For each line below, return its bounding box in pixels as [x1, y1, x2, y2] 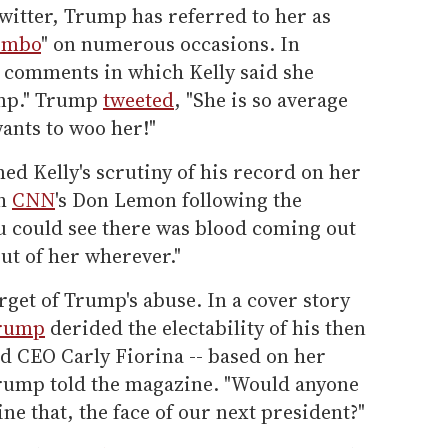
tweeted [103, 85, 174, 114]
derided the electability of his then [45, 313, 366, 342]
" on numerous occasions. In [41, 29, 300, 58]
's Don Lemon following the [55, 185, 302, 214]
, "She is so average [174, 85, 348, 114]
